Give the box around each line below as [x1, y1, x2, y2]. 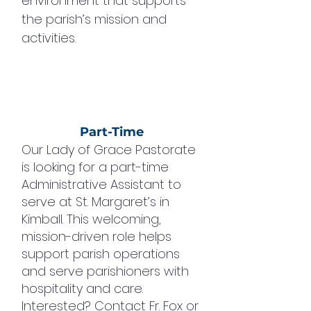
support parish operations [22, 245, 180, 262]
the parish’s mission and [22, 10, 167, 28]
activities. [22, 29, 76, 47]
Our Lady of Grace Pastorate [22, 141, 196, 158]
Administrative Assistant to [22, 176, 181, 193]
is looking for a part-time [22, 158, 169, 176]
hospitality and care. [22, 280, 143, 297]
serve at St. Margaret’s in [22, 193, 169, 210]
